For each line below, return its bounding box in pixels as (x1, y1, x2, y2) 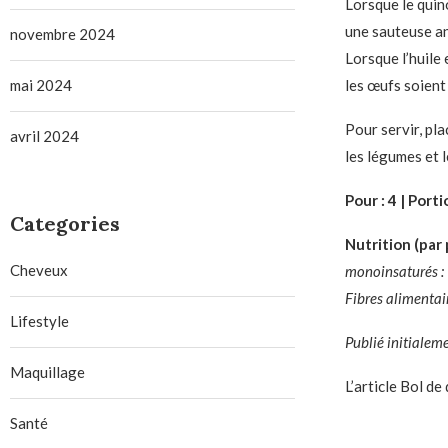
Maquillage (10, 363, 85, 382)
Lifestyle (10, 312, 69, 331)
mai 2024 (10, 76, 72, 95)
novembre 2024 (10, 25, 115, 44)
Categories (10, 211, 120, 237)
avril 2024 (10, 127, 79, 146)
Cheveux (10, 261, 68, 280)
